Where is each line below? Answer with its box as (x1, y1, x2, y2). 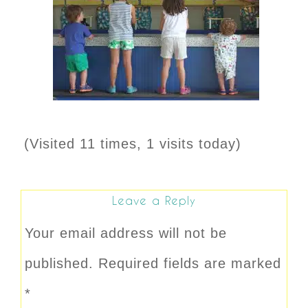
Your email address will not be (25, 225, 227, 241)
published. (25, 255, 93, 271)
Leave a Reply (112, 193, 196, 207)
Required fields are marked (98, 255, 281, 271)
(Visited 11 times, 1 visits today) (24, 135, 241, 151)
